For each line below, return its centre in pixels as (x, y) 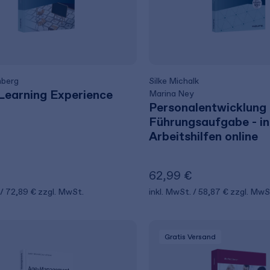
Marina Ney (171, 94)
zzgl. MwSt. (61, 192)
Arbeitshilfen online (203, 136)
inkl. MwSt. (171, 192)
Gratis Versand (190, 237)
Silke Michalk (174, 81)
